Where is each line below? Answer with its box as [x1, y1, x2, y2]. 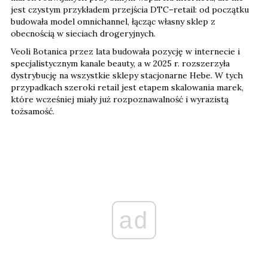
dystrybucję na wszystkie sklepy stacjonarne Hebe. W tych [11, 69, 243, 81]
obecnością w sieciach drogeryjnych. [11, 28, 156, 39]
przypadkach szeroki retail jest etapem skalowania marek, [11, 81, 243, 93]
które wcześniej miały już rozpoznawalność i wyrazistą [11, 93, 229, 105]
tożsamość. [11, 105, 54, 117]
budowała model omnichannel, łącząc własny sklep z [11, 16, 215, 27]
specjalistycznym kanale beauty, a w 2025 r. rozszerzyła [11, 57, 230, 69]
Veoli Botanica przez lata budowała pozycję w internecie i [11, 45, 240, 57]
